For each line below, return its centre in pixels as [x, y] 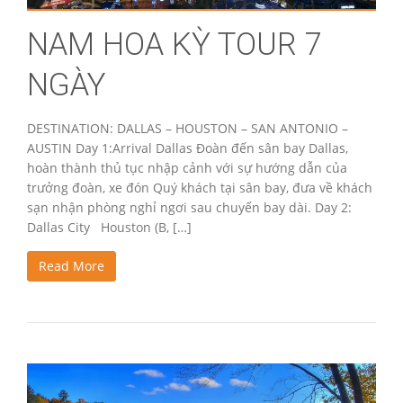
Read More [72, 266]
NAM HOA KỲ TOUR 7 [175, 45]
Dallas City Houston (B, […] [109, 228]
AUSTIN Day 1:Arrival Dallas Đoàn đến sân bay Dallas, [188, 148]
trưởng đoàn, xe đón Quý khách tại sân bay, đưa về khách [200, 188]
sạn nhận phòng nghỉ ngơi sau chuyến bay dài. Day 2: [189, 208]
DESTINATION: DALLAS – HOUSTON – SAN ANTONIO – [188, 129]
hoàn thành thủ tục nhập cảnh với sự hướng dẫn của [187, 168]
